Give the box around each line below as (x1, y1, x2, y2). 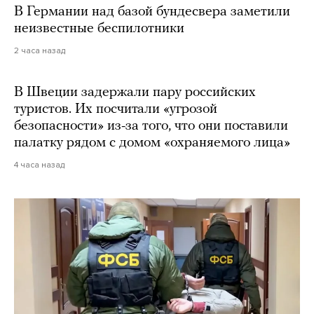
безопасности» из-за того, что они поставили (14, 119, 288, 134)
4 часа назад (14, 160, 64, 170)
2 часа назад (14, 46, 65, 56)
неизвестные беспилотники (14, 22, 184, 36)
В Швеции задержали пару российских (14, 86, 256, 100)
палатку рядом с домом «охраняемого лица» (14, 136, 290, 151)
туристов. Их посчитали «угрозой (14, 102, 217, 117)
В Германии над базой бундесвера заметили (14, 5, 290, 20)
